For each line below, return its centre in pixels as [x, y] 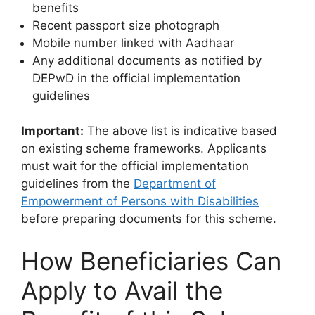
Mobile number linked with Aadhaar [133, 43]
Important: [52, 131]
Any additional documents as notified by [147, 60]
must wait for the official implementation [135, 166]
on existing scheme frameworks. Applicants [144, 148]
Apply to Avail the [122, 290]
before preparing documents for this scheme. [149, 219]
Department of [175, 184]
